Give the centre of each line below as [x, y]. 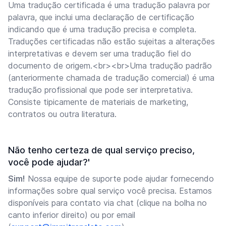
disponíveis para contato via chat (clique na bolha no [107, 203]
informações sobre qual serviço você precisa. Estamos [110, 191]
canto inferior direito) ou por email [72, 215]
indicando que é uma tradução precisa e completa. [102, 29]
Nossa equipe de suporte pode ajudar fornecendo [120, 179]
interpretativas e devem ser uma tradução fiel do [100, 53]
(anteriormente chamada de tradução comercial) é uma [111, 78]
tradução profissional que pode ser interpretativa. [100, 90]
